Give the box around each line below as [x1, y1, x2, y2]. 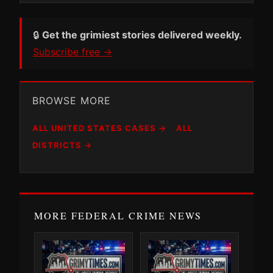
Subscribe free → [33, 45, 112, 58]
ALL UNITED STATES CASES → [32, 122, 166, 133]
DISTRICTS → [32, 140, 92, 150]
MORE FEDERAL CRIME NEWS [34, 208, 202, 222]
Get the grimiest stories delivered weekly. [42, 28, 242, 41]
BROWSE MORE [32, 94, 111, 107]
